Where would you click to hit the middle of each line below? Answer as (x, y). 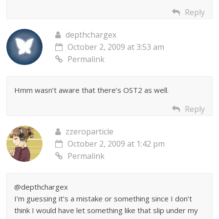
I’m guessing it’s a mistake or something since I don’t (103, 199)
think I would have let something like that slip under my (106, 210)
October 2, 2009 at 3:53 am (116, 47)
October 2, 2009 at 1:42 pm (116, 144)
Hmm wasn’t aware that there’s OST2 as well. (92, 90)
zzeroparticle (90, 132)
